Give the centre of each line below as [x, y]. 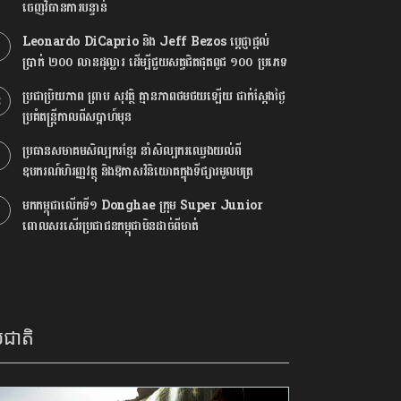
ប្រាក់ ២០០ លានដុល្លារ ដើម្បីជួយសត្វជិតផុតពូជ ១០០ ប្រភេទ [155, 62]
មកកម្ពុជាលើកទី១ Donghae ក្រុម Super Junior [143, 205]
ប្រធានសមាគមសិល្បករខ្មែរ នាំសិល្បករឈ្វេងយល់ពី [132, 151]
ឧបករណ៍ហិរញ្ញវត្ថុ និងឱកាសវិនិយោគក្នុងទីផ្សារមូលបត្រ [138, 171]
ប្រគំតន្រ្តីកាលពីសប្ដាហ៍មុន [77, 117]
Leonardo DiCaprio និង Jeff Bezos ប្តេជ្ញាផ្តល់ [146, 42]
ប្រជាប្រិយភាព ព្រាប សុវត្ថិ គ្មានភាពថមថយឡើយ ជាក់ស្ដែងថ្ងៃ [154, 96]
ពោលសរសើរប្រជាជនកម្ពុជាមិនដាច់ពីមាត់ [111, 226]
